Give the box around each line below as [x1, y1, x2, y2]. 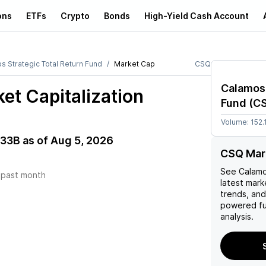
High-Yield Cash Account [144, 10, 249, 21]
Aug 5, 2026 [50, 134, 113, 147]
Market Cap [114, 59, 155, 68]
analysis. [220, 211, 254, 221]
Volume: [221, 118, 251, 126]
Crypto [61, 10, 90, 21]
